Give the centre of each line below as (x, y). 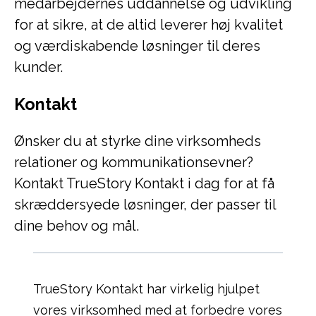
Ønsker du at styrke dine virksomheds (138, 141)
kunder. (38, 67)
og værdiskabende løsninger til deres (137, 46)
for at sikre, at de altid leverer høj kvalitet (148, 25)
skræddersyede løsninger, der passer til (145, 205)
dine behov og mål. (77, 226)
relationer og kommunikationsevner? (134, 162)
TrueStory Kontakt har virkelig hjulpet (146, 288)
